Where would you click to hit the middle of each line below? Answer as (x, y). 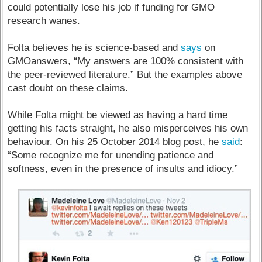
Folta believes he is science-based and (94, 47)
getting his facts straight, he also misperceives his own (128, 128)
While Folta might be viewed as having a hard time (118, 115)
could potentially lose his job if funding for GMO (111, 7)
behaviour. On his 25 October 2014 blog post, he (115, 142)
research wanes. (44, 20)
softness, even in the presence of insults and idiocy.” (123, 168)
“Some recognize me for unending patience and (111, 155)
